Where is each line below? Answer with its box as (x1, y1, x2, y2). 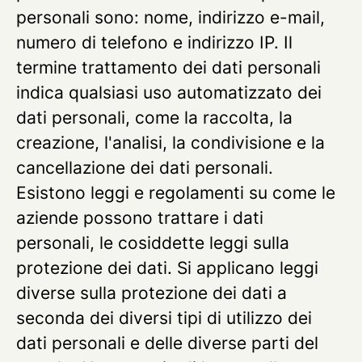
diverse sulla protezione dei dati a (16, 283, 287, 303)
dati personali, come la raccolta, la (16, 107, 293, 128)
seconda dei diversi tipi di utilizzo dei (16, 308, 312, 328)
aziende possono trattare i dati (16, 208, 263, 228)
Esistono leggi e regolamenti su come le (16, 183, 335, 203)
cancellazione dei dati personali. (16, 158, 273, 178)
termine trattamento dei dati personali (16, 57, 321, 78)
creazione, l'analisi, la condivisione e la (16, 133, 325, 153)
